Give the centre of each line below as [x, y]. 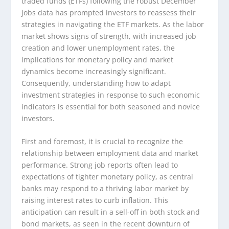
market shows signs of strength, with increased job [109, 36]
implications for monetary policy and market [98, 59]
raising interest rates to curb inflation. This [95, 200]
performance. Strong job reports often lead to [100, 165]
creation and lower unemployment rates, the [98, 48]
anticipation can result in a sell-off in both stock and [111, 212]
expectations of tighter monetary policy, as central [108, 177]
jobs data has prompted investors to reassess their [109, 12]
